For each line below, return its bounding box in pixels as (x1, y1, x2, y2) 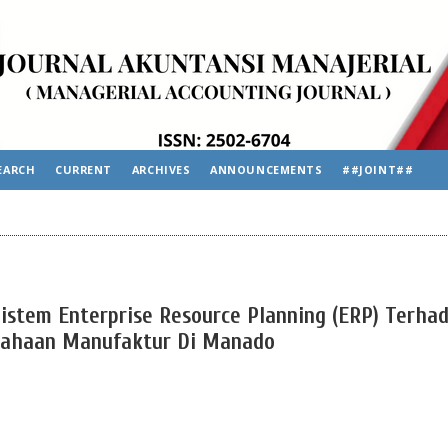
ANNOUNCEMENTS (210, 162, 323, 177)
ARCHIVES (131, 162, 191, 177)
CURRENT (55, 162, 112, 177)
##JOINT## (342, 162, 414, 177)
